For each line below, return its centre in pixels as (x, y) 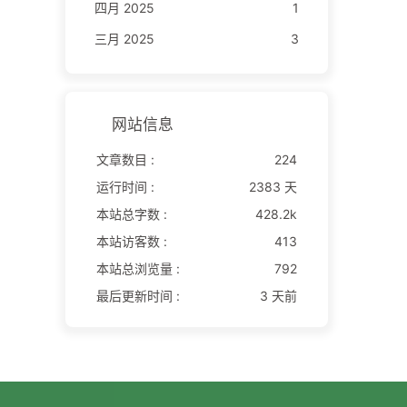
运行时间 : (125, 186)
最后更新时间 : (138, 295)
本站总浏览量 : (138, 268)
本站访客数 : (131, 241)
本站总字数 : (131, 213)
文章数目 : (125, 159)
